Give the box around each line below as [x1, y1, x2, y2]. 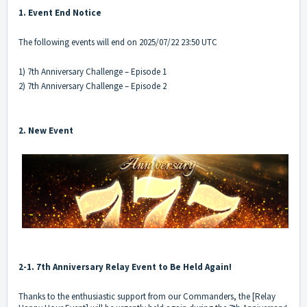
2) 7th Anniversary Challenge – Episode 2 [19, 80, 167, 93]
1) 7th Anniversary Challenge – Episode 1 [19, 66, 167, 78]
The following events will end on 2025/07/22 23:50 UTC [19, 36, 217, 49]
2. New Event [19, 125, 73, 137]
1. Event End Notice [19, 7, 101, 19]
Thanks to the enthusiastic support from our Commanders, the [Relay [19, 291, 275, 303]
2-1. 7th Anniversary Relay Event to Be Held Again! [19, 261, 232, 273]
